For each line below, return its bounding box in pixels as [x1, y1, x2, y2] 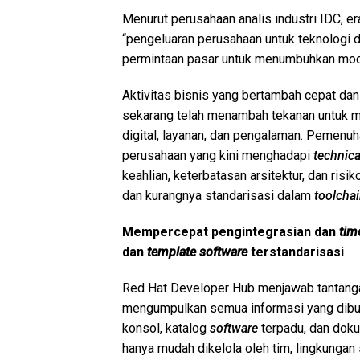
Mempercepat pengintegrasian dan [122, 223, 339, 239]
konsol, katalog [122, 320, 210, 336]
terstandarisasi [251, 243, 344, 260]
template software [147, 243, 251, 260]
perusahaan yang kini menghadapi [122, 147, 313, 163]
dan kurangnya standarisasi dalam [122, 187, 314, 203]
